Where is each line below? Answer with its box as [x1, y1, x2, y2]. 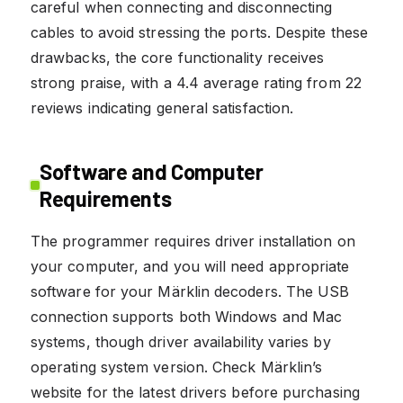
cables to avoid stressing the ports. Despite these [31, 22, 368, 41]
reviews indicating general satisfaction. [31, 98, 294, 117]
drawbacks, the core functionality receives [31, 48, 325, 67]
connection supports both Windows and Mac [31, 307, 343, 326]
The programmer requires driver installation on [31, 231, 355, 250]
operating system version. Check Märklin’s [31, 357, 323, 376]
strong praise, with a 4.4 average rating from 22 [31, 73, 362, 92]
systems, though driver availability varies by [31, 332, 331, 351]
